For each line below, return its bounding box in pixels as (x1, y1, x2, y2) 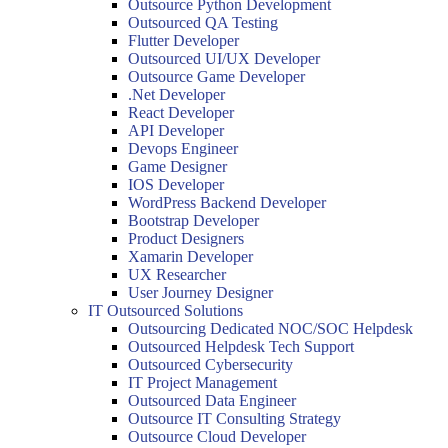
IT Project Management (128, 374, 277, 391)
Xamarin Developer (128, 248, 253, 265)
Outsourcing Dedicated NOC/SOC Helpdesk (128, 320, 413, 337)
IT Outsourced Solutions (88, 302, 243, 319)
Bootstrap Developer (128, 212, 259, 229)
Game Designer (128, 158, 227, 175)
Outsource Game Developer (128, 68, 305, 85)
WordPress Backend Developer (128, 194, 326, 211)
